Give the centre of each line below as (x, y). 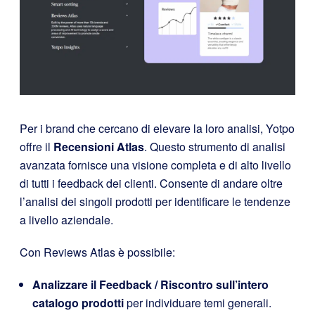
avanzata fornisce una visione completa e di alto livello (155, 165)
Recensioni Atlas (99, 147)
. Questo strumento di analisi (215, 147)
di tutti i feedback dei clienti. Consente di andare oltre (151, 184)
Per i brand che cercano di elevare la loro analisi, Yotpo (157, 129)
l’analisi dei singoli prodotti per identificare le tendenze (155, 202)
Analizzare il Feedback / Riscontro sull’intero (150, 285)
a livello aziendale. (66, 220)
